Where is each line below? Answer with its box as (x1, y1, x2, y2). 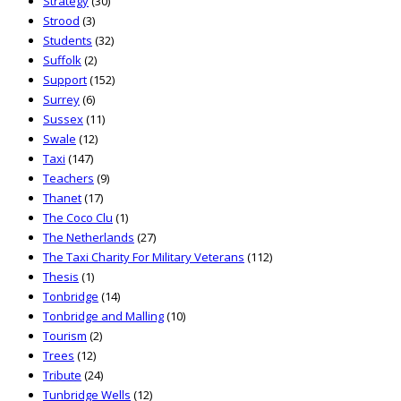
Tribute (43, 367, 81, 384)
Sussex (43, 111, 83, 128)
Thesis (43, 269, 79, 286)
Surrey (43, 91, 80, 108)
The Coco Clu (43, 209, 113, 226)
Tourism (43, 328, 87, 345)
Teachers (43, 170, 94, 187)
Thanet (43, 190, 81, 207)
